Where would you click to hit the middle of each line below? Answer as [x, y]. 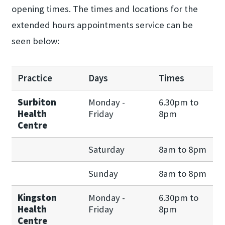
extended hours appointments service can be [102, 25]
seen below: [36, 41]
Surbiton [37, 102]
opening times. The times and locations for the [105, 9]
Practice [35, 78]
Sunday [103, 173]
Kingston [37, 197]
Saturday [107, 149]
